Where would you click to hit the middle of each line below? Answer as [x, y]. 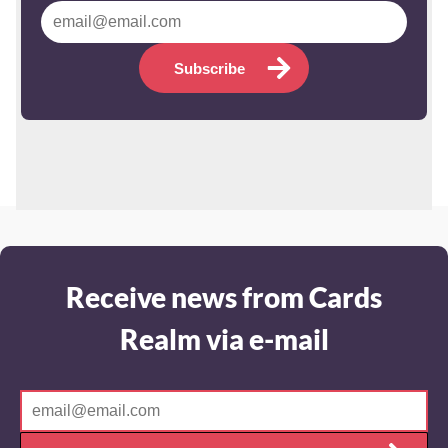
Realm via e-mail [224, 340]
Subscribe [209, 70]
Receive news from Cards [224, 298]
